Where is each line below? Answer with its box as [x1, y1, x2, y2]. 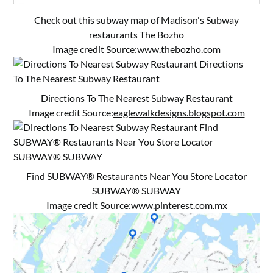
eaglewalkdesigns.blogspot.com [113, 107, 245, 119]
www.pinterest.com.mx [130, 199, 227, 211]
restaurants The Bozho [89, 29, 184, 41]
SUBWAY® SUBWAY [92, 185, 181, 197]
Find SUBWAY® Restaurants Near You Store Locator [26, 170, 247, 182]
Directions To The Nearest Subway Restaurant [40, 92, 233, 104]
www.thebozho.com [137, 43, 221, 55]
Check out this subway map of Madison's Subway [34, 14, 239, 26]
